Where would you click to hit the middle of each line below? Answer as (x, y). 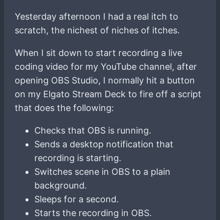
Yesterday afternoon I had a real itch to (97, 16)
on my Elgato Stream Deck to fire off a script (108, 94)
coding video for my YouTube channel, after (106, 66)
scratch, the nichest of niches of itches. (97, 30)
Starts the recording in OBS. (93, 213)
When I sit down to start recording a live (99, 53)
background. (61, 185)
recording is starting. (78, 158)
